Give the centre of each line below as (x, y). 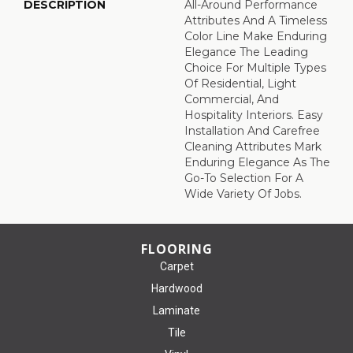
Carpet (176, 266)
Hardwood (176, 288)
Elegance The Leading (246, 52)
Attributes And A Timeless (256, 20)
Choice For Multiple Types (255, 67)
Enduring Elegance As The (257, 162)
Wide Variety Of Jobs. (243, 193)
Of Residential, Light (240, 83)
